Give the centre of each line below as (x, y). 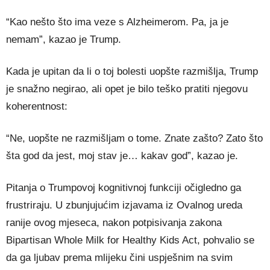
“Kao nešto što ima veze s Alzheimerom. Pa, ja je (117, 22)
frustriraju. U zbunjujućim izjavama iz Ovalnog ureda (124, 206)
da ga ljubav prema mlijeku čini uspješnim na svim (119, 258)
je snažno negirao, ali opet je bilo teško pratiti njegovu (127, 89)
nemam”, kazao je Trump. (64, 40)
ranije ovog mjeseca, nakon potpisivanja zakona (114, 223)
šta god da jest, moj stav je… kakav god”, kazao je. (122, 156)
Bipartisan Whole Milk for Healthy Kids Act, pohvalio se (130, 240)
